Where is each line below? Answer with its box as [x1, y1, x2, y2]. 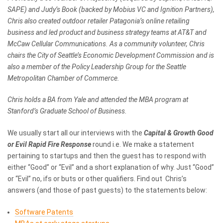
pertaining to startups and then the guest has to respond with [7, 152, 206, 160]
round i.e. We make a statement [91, 140, 194, 149]
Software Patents [15, 208, 73, 217]
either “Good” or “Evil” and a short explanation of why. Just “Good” [7, 163, 214, 172]
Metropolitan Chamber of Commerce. [7, 74, 119, 82]
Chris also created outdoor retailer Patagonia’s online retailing [7, 16, 190, 25]
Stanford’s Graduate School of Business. [7, 107, 127, 115]
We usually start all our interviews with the [7, 129, 144, 137]
